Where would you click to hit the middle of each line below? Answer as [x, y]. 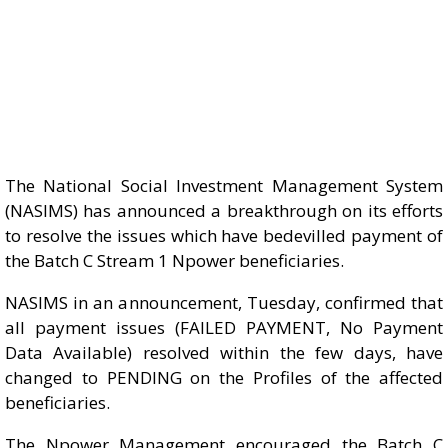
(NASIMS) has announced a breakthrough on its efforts [224, 210]
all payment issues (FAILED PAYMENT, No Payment [224, 327]
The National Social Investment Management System [224, 185]
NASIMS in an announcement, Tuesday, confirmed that [224, 302]
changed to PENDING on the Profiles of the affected [224, 377]
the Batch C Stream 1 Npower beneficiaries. [174, 260]
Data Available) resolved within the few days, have [224, 352]
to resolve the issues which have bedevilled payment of [224, 235]
